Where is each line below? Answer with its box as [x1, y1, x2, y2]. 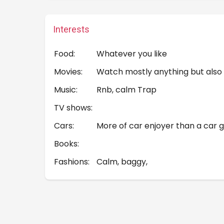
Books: [54, 138, 79, 149]
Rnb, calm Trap [96, 84, 156, 95]
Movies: [54, 66, 82, 77]
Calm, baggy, [96, 156, 147, 167]
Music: [54, 84, 77, 95]
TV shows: [54, 102, 92, 113]
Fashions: [54, 156, 89, 167]
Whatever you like [96, 48, 167, 59]
